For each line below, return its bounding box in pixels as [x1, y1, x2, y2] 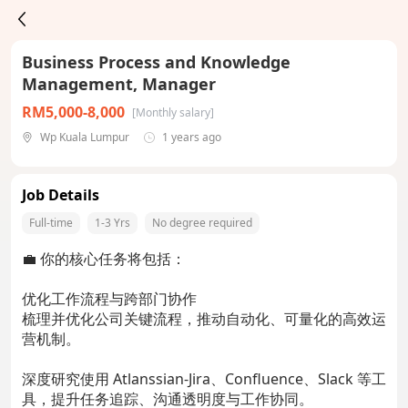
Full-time [29, 215, 73, 230]
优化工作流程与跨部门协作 [22, 289, 197, 309]
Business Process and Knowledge [22, 51, 291, 73]
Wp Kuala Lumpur [40, 129, 129, 145]
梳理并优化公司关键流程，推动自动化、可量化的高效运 [22, 309, 386, 329]
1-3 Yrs [95, 215, 130, 230]
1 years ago [162, 129, 221, 145]
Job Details [22, 185, 99, 205]
